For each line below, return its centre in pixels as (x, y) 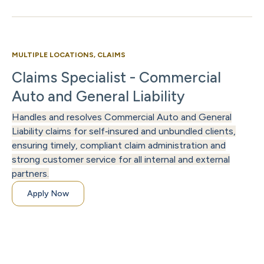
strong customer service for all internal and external (121, 160)
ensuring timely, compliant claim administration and (119, 146)
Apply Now (48, 194)
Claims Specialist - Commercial (116, 77)
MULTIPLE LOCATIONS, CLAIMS (69, 55)
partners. (30, 174)
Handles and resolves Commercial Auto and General (122, 117)
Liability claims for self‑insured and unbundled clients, (124, 131)
